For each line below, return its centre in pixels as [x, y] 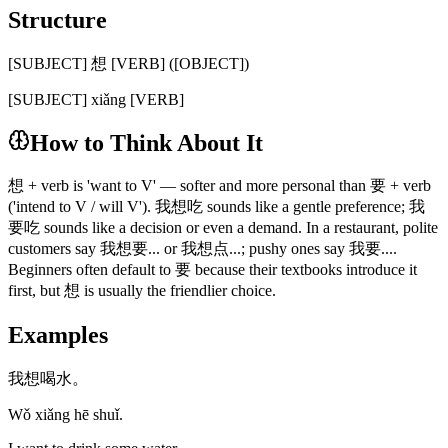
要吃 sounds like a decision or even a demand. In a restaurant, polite [223, 228]
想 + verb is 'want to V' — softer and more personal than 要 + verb [219, 186]
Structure [57, 19]
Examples [58, 335]
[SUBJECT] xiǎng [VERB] [96, 99]
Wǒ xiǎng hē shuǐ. [65, 415]
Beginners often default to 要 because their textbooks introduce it [212, 270]
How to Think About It [146, 142]
